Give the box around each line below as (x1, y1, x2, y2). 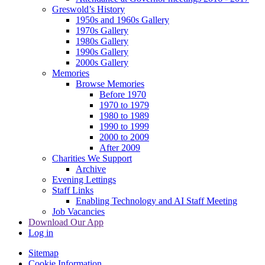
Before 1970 (99, 89, 146, 99)
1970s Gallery (76, 25, 128, 35)
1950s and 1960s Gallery (76, 14, 169, 25)
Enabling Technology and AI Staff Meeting (76, 195, 237, 206)
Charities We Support (52, 153, 132, 163)
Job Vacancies (52, 206, 105, 216)
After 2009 (99, 142, 140, 153)
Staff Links (52, 185, 93, 195)
